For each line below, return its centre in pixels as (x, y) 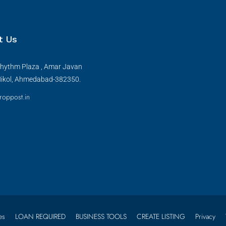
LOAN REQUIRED (40, 216)
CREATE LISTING (161, 216)
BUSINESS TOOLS (101, 216)
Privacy (205, 216)
